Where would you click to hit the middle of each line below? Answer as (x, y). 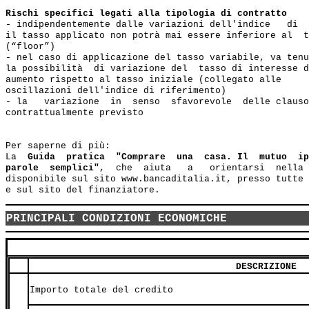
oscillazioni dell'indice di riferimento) (116, 91)
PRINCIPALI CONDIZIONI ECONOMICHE (117, 219)
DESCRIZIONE (266, 267)
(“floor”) (30, 47)
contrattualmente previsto (74, 113)
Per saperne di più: (58, 146)
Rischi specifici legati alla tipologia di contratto (146, 14)
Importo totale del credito (101, 290)
